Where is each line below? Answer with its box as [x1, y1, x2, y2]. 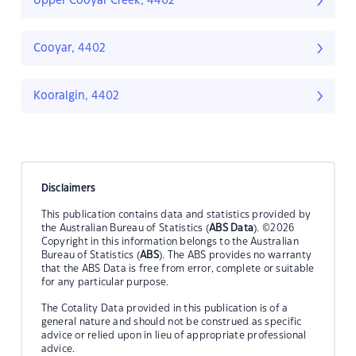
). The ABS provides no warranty [159, 250, 312, 260]
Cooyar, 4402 [33, 43, 106, 55]
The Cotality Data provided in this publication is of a [41, 303, 288, 313]
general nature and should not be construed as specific [41, 316, 302, 327]
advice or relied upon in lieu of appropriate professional [41, 330, 307, 340]
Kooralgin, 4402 [33, 91, 119, 103]
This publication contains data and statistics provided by [41, 209, 311, 219]
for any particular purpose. [41, 277, 169, 287]
